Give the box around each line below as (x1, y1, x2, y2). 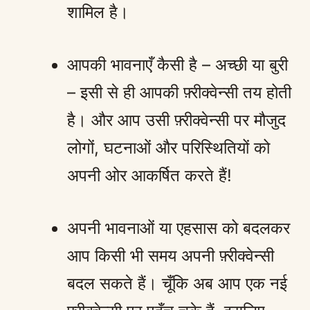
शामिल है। (67, 1, 129, 22)
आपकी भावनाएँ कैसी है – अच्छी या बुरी (67, 54, 288, 75)
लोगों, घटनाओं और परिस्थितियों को (67, 137, 270, 158)
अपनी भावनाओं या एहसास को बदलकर (67, 217, 290, 238)
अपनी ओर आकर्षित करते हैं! (67, 165, 232, 185)
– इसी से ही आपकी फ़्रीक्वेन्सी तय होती (67, 82, 291, 102)
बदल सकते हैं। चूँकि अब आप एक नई (67, 273, 287, 293)
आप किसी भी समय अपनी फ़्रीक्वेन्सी (67, 245, 274, 266)
